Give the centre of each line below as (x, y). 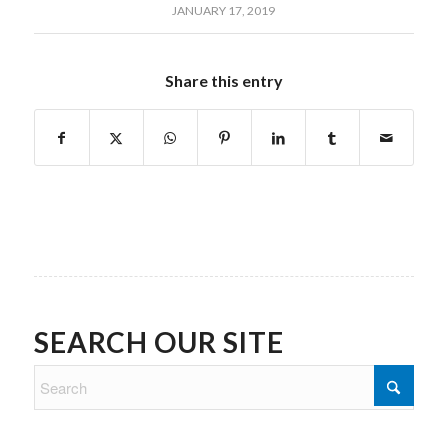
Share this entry (223, 80)
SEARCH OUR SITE (158, 341)
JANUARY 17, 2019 (224, 10)
